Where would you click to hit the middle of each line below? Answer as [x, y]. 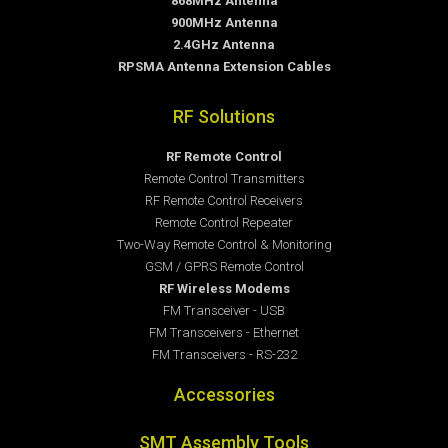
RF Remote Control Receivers [224, 201]
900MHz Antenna [224, 23]
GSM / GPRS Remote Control [224, 267]
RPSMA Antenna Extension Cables [224, 67]
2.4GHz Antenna [224, 45]
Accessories [224, 395]
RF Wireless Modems [224, 289]
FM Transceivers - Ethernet [224, 333]
